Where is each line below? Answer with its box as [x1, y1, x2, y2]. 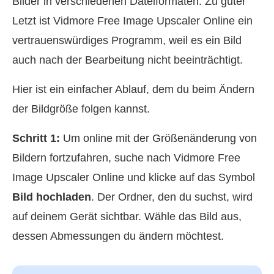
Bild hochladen [12, 190, 91, 203]
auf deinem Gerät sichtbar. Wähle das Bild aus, [12, 210, 242, 223]
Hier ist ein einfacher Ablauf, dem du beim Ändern [12, 83, 254, 95]
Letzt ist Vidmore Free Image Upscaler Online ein [12, 14, 253, 27]
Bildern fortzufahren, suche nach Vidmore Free [12, 151, 240, 164]
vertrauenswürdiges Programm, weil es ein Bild [12, 34, 242, 46]
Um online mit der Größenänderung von [60, 131, 257, 144]
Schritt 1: [12, 131, 60, 144]
